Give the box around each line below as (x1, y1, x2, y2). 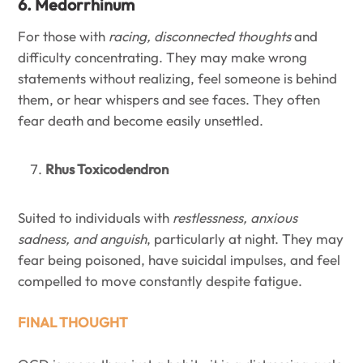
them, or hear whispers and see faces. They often (18, 90, 320, 108)
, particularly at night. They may (147, 229, 344, 247)
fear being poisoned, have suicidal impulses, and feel (18, 250, 340, 268)
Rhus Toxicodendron (45, 160, 169, 177)
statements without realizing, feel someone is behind (18, 69, 337, 87)
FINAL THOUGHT (18, 314, 128, 331)
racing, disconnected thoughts (109, 27, 291, 45)
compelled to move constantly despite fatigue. (18, 271, 302, 289)
